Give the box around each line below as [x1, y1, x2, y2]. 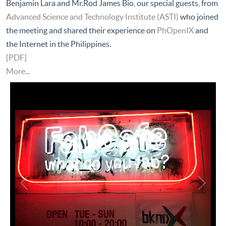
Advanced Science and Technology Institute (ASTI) [6, 12, 179, 22]
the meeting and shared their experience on [6, 26, 155, 35]
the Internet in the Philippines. [6, 39, 111, 49]
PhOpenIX [155, 26, 195, 35]
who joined [179, 12, 218, 22]
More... [6, 67, 30, 76]
